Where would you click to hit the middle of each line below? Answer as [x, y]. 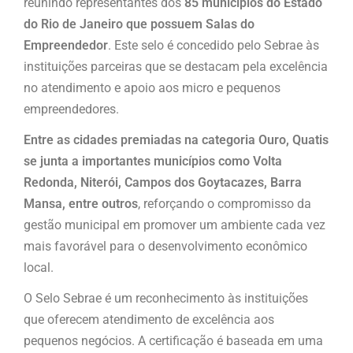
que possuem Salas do [189, 24]
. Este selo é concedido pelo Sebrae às [214, 45]
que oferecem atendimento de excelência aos [149, 319]
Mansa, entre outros [81, 203]
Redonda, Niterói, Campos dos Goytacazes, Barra [163, 182]
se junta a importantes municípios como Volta [153, 161]
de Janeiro [91, 24]
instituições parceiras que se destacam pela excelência [176, 66]
